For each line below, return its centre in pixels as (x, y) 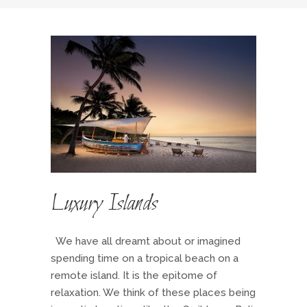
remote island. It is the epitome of (134, 275)
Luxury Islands (104, 204)
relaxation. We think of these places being (153, 293)
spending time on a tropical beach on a (145, 258)
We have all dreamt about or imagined (146, 241)
